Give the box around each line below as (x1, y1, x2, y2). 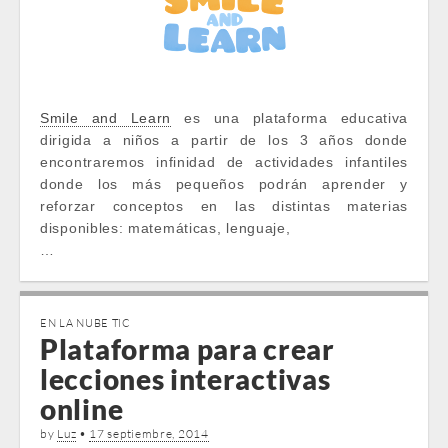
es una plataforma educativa (171, 110, 409, 126)
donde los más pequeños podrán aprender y (40, 176, 408, 192)
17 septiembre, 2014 (89, 426, 209, 441)
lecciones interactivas (40, 362, 331, 396)
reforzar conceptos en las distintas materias (40, 198, 408, 214)
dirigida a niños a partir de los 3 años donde (40, 132, 408, 148)
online (40, 392, 124, 426)
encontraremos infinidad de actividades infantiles (40, 154, 408, 170)
